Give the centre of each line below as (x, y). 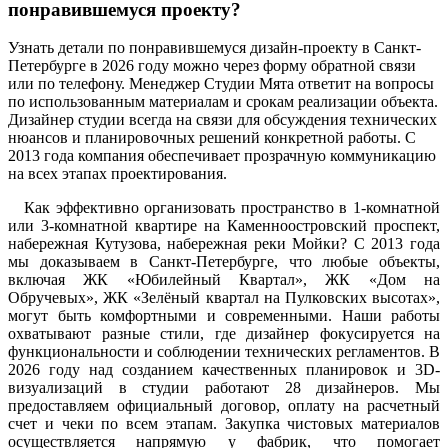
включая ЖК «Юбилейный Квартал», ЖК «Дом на (224, 280)
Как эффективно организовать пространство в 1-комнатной (224, 208)
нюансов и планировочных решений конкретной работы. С (212, 138)
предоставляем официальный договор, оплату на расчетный (224, 406)
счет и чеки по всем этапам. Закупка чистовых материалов (224, 424)
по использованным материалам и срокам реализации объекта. (223, 102)
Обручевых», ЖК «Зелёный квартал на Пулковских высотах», (224, 298)
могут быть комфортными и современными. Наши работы (224, 316)
